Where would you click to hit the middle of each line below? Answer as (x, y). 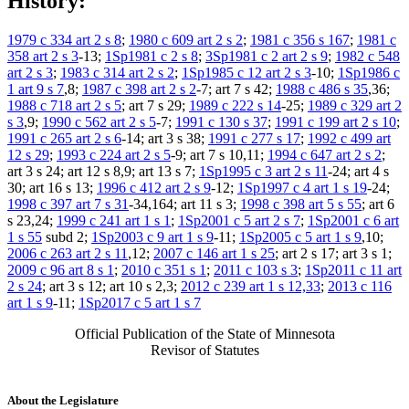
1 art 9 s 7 (36, 89)
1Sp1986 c (369, 72)
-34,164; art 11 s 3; (184, 204)
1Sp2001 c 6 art (353, 220)
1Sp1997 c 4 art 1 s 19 (302, 187)
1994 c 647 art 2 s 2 (325, 154)
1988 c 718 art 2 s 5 (64, 105)
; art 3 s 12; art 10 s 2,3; (111, 286)
